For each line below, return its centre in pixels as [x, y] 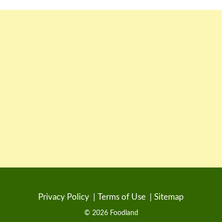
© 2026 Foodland [111, 213]
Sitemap [169, 197]
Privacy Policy [64, 197]
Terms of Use [122, 197]
